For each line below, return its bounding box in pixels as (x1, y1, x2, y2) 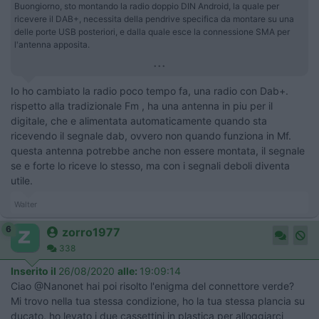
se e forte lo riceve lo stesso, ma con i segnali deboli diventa (11, 159, 290, 172)
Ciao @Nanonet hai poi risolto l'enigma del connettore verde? (11, 280, 294, 293)
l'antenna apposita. (14, 39, 90, 51)
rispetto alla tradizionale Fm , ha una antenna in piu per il (11, 100, 273, 113)
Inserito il (11, 265, 58, 278)
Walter (14, 199, 37, 210)
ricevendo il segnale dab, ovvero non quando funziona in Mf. (11, 130, 291, 142)
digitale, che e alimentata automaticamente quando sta (11, 115, 267, 127)
